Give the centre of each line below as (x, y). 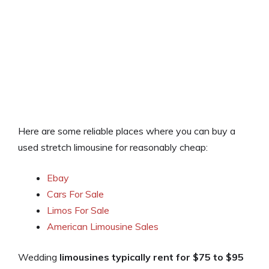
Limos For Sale (78, 210)
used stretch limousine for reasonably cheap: (113, 147)
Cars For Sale (75, 194)
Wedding (39, 257)
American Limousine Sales (103, 227)
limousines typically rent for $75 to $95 (152, 257)
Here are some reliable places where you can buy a (127, 131)
